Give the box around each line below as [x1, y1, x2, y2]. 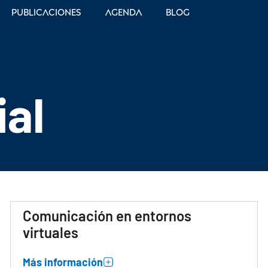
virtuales [23, 224, 79, 241]
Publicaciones [11, 6, 82, 18]
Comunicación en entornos [23, 207, 192, 224]
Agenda [105, 6, 142, 18]
